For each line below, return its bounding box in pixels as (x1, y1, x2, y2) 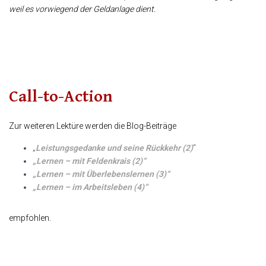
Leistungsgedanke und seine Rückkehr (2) (36, 143, 193, 153)
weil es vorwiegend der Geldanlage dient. (9, 4, 156, 14)
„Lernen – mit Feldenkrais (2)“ (33, 156, 146, 166)
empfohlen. (9, 213, 51, 223)
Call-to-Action (9, 87, 113, 107)
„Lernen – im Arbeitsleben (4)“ (33, 182, 148, 192)
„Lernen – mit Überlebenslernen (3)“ (33, 169, 170, 179)
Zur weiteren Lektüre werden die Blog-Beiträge (9, 121, 176, 131)
